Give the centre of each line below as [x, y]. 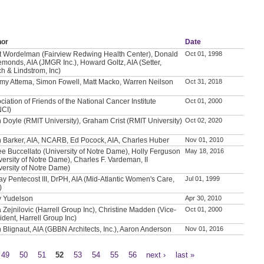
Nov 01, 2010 [204, 139]
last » [185, 255]
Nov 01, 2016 [204, 228]
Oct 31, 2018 [204, 81]
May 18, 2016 [205, 151]
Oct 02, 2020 [204, 120]
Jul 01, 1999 [203, 178]
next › [156, 255]
